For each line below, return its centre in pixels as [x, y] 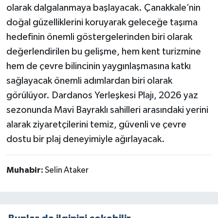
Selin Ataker [66, 171]
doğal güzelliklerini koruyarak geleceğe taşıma [102, 23]
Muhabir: [25, 171]
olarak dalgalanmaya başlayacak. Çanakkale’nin [103, 8]
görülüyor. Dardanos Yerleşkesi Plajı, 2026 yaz [102, 96]
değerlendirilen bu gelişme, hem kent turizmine [103, 52]
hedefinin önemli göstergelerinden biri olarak [99, 37]
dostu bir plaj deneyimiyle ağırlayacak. [85, 139]
